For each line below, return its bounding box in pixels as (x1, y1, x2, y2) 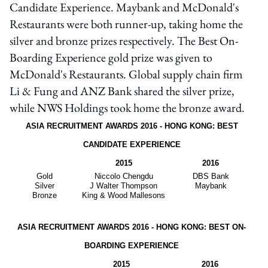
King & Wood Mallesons (82, 190, 165, 200)
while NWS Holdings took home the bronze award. (10, 99, 245, 115)
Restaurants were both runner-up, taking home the (10, 16, 243, 32)
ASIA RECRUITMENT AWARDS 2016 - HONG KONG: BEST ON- (17, 222, 246, 232)
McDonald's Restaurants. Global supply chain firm (10, 66, 243, 82)
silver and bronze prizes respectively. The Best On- (10, 32, 238, 48)
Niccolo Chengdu (94, 171, 153, 181)
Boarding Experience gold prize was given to (10, 49, 212, 65)
